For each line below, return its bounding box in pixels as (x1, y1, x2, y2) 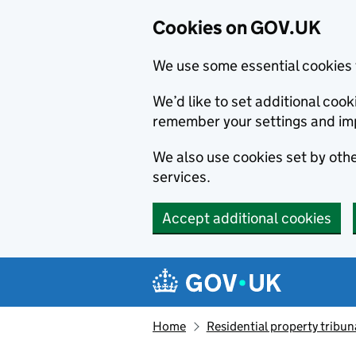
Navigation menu (156, 258, 306, 281)
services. (153, 168, 211, 186)
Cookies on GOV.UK (153, 16, 321, 39)
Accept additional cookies (162, 209, 331, 227)
